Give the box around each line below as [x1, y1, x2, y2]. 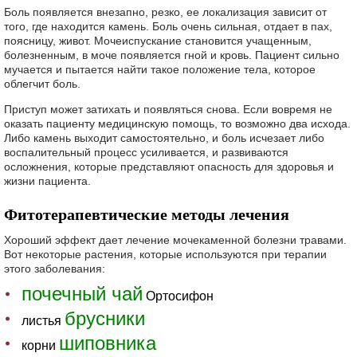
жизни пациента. [4, 175, 91, 187]
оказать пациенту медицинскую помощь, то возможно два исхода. [4, 117, 351, 130]
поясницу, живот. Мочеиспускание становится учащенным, [4, 34, 312, 47]
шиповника [59, 332, 156, 354]
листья [22, 314, 65, 328]
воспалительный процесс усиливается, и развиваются [4, 146, 288, 159]
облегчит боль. [4, 77, 80, 90]
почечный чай [22, 283, 143, 304]
